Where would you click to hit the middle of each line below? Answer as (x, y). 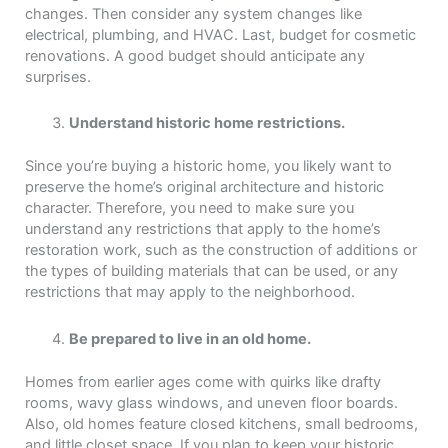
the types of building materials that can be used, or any (211, 271)
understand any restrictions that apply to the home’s (203, 229)
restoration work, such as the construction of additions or (221, 250)
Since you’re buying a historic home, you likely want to (208, 166)
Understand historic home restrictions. (206, 123)
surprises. (58, 76)
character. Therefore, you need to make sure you (189, 208)
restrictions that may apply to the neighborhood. (190, 292)
